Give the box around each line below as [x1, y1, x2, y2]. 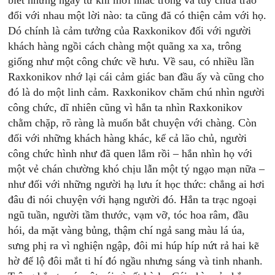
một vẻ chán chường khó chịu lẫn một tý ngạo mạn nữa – [8, 163, 265, 175]
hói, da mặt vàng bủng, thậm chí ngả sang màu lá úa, [8, 224, 246, 236]
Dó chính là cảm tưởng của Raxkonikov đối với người [8, 25, 252, 37]
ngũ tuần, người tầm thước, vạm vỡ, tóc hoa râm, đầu [8, 209, 249, 221]
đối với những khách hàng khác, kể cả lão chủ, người [8, 132, 247, 144]
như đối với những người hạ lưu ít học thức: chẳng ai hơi [8, 178, 265, 190]
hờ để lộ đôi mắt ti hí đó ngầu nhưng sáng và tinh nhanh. [8, 255, 263, 267]
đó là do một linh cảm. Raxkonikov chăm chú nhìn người [8, 86, 265, 98]
